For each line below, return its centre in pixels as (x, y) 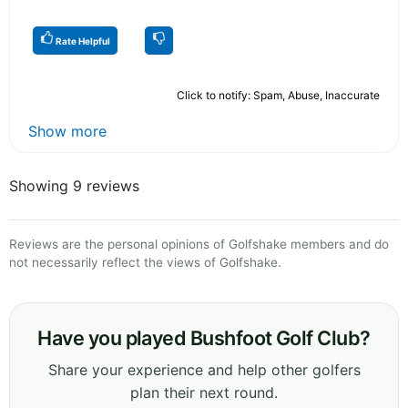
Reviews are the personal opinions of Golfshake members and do (199, 244)
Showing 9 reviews (74, 185)
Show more (67, 131)
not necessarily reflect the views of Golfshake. (145, 262)
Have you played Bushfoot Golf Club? (204, 337)
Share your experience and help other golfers (204, 369)
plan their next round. (204, 392)
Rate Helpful (82, 41)
